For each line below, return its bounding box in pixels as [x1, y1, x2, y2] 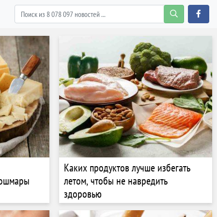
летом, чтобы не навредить [64, 173, 168, 187]
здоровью [64, 186, 102, 201]
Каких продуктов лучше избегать [64, 160, 190, 174]
